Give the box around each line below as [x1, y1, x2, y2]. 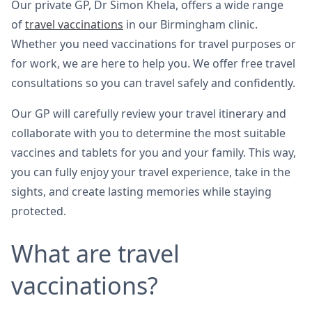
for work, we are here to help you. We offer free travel [11, 56, 295, 72]
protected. [11, 203, 66, 219]
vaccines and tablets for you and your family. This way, [11, 145, 296, 161]
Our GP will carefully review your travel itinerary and [11, 106, 286, 122]
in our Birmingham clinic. [123, 17, 258, 33]
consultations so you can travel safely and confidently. [11, 75, 295, 91]
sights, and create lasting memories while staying [11, 184, 272, 200]
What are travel [11, 237, 180, 270]
